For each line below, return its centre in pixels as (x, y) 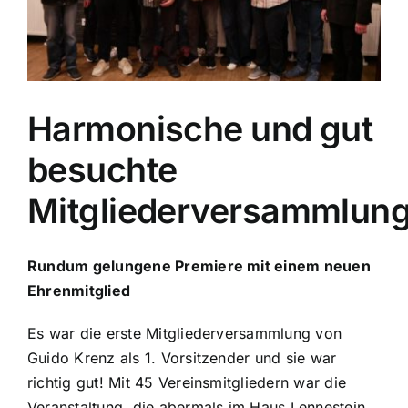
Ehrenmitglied (79, 291)
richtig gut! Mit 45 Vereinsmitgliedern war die (187, 383)
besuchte (102, 170)
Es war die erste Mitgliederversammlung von (184, 334)
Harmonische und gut (200, 129)
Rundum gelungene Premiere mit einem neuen (199, 266)
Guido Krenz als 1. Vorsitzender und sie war (182, 358)
